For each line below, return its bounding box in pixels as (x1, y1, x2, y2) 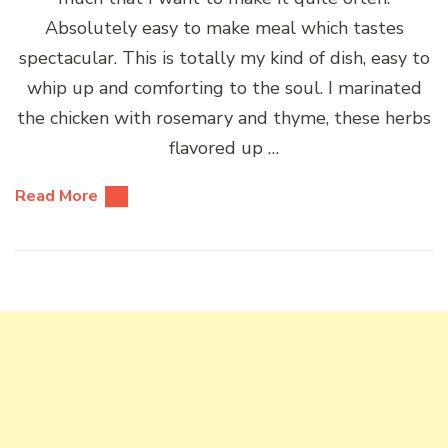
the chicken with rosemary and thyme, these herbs (17, 105, 431, 130)
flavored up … (169, 135, 279, 160)
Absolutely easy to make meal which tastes (44, 15, 404, 40)
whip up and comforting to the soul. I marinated (26, 75, 422, 100)
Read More (15, 184, 98, 207)
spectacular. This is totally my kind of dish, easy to (18, 45, 430, 70)
